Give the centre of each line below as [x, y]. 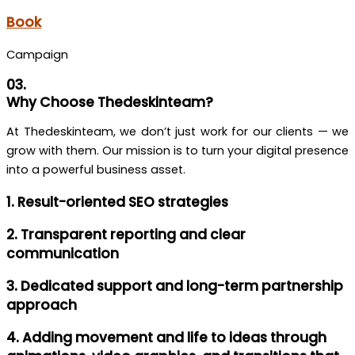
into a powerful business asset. [96, 170]
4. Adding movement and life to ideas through [166, 338]
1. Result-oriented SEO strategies [117, 202]
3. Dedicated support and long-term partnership [175, 286]
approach [42, 305]
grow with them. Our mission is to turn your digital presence [177, 151]
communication [63, 254]
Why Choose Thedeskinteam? [110, 102]
